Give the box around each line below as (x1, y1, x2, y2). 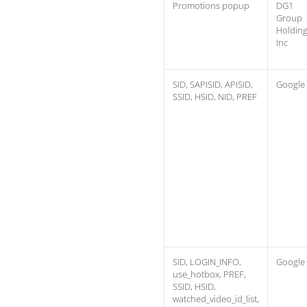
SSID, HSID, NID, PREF (173, 90, 257, 103)
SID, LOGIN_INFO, (173, 256, 241, 268)
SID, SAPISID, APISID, (173, 78, 253, 90)
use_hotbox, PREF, (173, 268, 246, 280)
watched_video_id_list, (173, 293, 259, 305)
